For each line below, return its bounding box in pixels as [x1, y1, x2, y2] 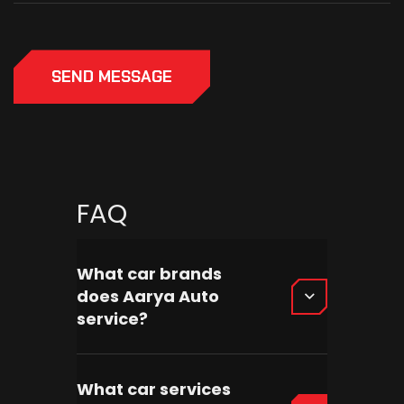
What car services [77, 378, 231, 401]
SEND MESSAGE [51, 66, 172, 88]
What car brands [77, 262, 222, 286]
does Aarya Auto [77, 285, 219, 308]
